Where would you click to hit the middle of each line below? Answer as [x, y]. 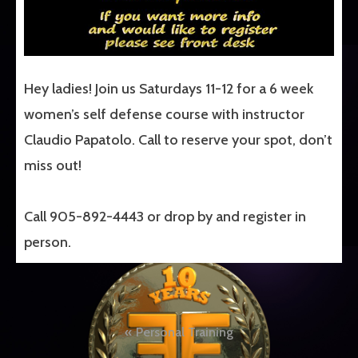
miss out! [53, 165]
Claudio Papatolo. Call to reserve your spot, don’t [178, 139]
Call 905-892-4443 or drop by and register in [165, 216]
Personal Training [185, 332]
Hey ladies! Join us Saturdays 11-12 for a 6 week [169, 88]
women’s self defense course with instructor [164, 114]
